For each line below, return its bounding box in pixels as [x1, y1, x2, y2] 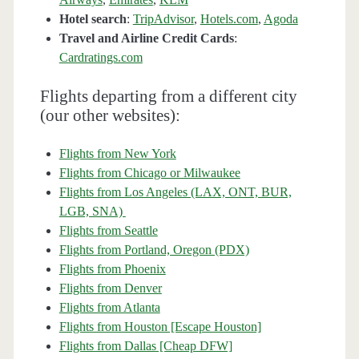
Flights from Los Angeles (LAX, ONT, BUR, [58, 185, 292, 200]
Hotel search [58, 12, 127, 26]
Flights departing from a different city [39, 87, 297, 107]
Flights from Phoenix [58, 262, 166, 276]
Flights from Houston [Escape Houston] [58, 320, 261, 334]
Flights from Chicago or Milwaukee [58, 166, 240, 180]
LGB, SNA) [58, 204, 126, 219]
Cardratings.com [58, 50, 143, 65]
